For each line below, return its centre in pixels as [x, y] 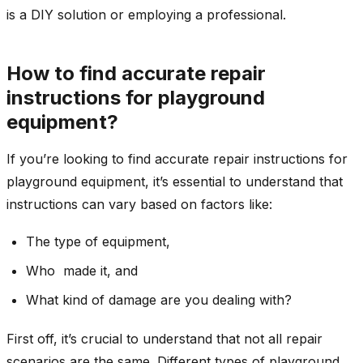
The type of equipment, [98, 241]
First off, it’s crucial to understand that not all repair [164, 338]
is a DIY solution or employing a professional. [146, 14]
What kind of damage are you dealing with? [159, 299]
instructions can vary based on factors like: [139, 204]
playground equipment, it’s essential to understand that [175, 181]
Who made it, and [82, 270]
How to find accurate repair [136, 73]
